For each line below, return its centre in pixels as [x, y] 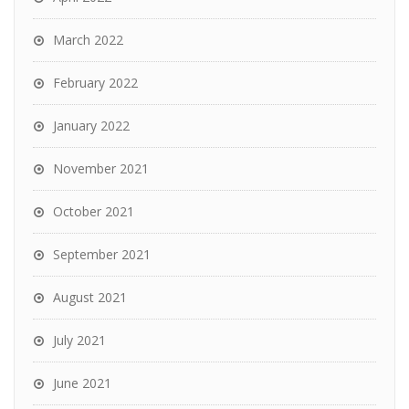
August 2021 [90, 298]
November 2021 [101, 169]
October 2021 [94, 212]
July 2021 [79, 341]
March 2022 [88, 40]
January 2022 [91, 126]
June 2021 [82, 383]
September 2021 [102, 255]
